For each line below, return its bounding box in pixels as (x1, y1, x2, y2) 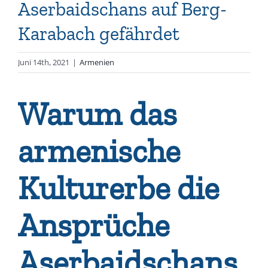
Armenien (80, 57, 114, 68)
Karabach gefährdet (18, 22, 179, 45)
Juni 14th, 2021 (18, 57, 69, 68)
